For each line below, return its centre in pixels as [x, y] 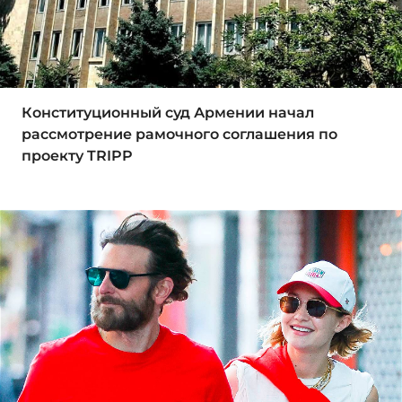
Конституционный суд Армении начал [168, 112]
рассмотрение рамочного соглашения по [179, 134]
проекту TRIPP [77, 155]
